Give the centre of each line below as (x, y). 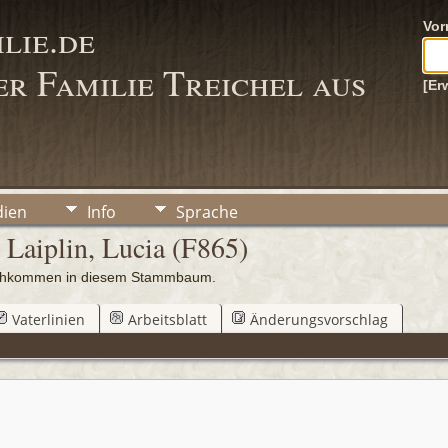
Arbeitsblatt (167, 319)
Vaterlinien (48, 319)
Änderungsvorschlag (319, 319)
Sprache (207, 212)
